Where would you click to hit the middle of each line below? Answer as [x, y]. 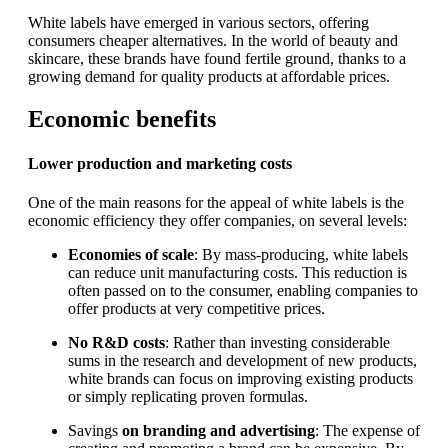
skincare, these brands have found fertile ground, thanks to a [217, 59]
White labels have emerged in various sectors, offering [198, 23]
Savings [93, 430]
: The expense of [367, 430]
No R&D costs [116, 342]
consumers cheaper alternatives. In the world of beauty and [213, 41]
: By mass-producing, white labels [301, 254]
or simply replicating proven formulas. [188, 396]
